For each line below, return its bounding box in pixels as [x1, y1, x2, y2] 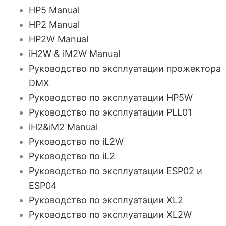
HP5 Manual [29, 5, 80, 15]
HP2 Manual [29, 19, 80, 30]
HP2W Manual [29, 34, 89, 44]
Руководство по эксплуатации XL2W [29, 209, 192, 220]
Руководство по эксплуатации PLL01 [29, 107, 192, 118]
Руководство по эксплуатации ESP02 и [29, 165, 203, 176]
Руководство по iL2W [29, 136, 124, 147]
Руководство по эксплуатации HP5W [29, 92, 193, 103]
